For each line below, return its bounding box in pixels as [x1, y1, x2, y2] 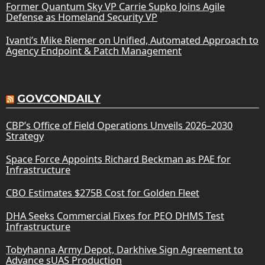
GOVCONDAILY [17, 92, 101, 105]
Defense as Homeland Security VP [6, 10, 157, 24]
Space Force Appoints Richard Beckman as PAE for [6, 152, 231, 166]
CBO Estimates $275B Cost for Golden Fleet [6, 186, 199, 199]
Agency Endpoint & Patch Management [6, 44, 182, 57]
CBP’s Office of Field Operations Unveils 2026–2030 [6, 118, 232, 132]
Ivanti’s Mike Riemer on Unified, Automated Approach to [6, 33, 258, 47]
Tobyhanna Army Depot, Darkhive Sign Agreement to [6, 243, 243, 256]
